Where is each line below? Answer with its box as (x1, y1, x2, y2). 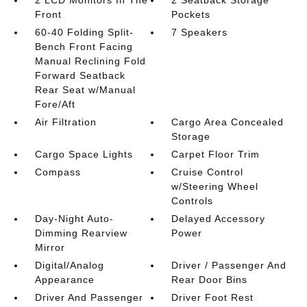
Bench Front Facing (34, 41, 133, 52)
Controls (171, 195, 214, 206)
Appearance (34, 274, 95, 285)
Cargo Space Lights (34, 149, 133, 160)
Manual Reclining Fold (34, 56, 146, 66)
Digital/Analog (34, 260, 104, 271)
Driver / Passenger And (171, 260, 287, 271)
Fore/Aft (34, 99, 75, 110)
